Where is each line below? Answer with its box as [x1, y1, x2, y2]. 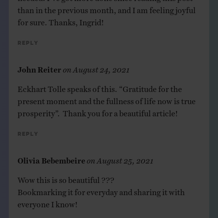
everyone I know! [17, 199, 78, 205]
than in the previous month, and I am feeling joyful [17, 4, 196, 11]
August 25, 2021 [96, 155, 153, 161]
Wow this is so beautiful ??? [17, 174, 114, 181]
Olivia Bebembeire [17, 155, 85, 161]
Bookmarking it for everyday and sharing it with [17, 186, 185, 193]
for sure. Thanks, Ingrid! [17, 17, 104, 23]
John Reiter [17, 64, 61, 70]
